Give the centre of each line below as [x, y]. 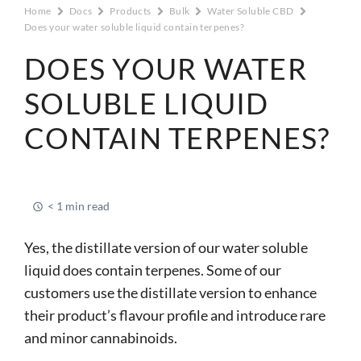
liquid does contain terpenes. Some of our [153, 270]
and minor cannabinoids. [101, 338]
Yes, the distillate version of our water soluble [166, 248]
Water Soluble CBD [251, 10]
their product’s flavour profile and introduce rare [175, 315]
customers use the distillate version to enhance [170, 293]
